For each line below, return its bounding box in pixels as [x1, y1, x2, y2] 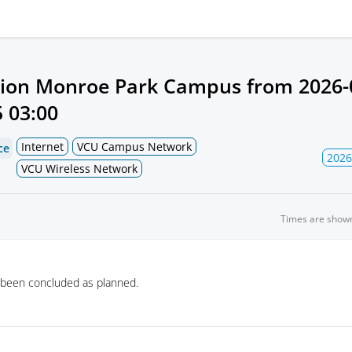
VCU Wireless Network [21, 161, 137, 176]
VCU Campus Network [77, 139, 192, 154]
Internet [21, 139, 64, 154]
